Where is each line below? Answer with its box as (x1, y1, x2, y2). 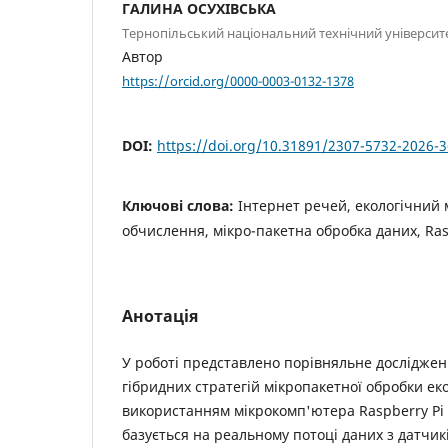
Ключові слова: (122, 195, 238, 215)
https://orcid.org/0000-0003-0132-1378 (122, 71, 354, 90)
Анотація (122, 304, 198, 327)
